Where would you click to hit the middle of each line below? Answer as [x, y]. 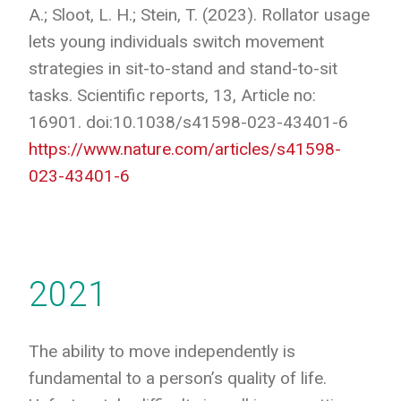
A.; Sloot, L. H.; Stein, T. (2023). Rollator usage [199, 14]
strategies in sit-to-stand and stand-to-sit [183, 68]
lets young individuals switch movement [176, 41]
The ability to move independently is [162, 351]
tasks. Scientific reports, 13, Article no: [172, 95]
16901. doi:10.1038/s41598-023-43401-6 [188, 122]
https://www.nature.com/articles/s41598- [185, 149]
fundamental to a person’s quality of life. [178, 378]
